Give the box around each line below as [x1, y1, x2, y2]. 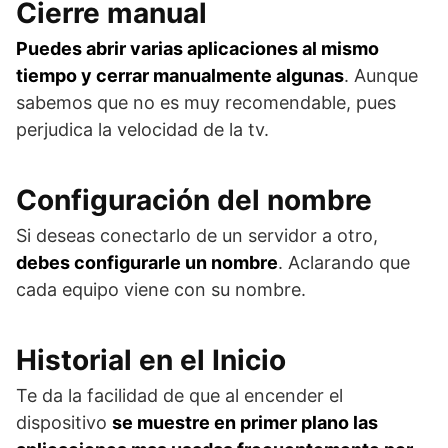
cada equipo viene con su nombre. [16, 279, 306, 300]
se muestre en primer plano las [112, 412, 378, 433]
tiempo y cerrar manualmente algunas [16, 65, 344, 86]
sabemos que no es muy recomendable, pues [16, 92, 396, 113]
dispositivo [16, 412, 112, 433]
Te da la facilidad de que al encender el [16, 385, 343, 406]
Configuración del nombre [16, 183, 372, 217]
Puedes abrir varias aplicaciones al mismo [16, 38, 379, 59]
